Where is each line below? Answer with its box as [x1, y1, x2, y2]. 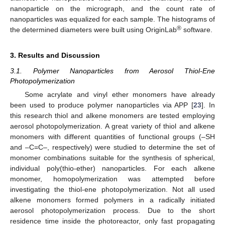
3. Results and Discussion [10, 51, 100, 59]
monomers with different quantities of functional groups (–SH [10, 132, 215, 141]
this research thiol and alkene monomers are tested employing [10, 111, 215, 120]
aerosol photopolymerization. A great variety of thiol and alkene [10, 122, 215, 130]
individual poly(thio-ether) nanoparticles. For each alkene [10, 164, 215, 172]
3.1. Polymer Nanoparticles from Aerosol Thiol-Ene [10, 66, 215, 75]
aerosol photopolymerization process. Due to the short [10, 206, 215, 214]
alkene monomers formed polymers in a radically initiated [10, 195, 215, 204]
